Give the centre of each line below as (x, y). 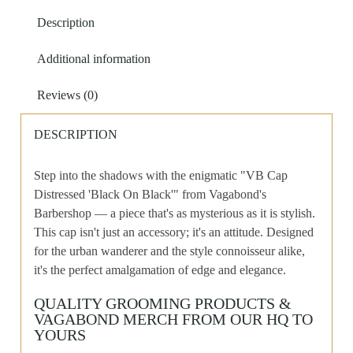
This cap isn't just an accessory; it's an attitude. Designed (174, 232)
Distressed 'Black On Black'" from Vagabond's (150, 194)
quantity (87, 31)
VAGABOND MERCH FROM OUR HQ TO (174, 319)
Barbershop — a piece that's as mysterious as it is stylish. (175, 213)
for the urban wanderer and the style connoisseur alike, (170, 251)
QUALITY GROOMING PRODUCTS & (163, 303)
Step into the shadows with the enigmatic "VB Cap (161, 175)
